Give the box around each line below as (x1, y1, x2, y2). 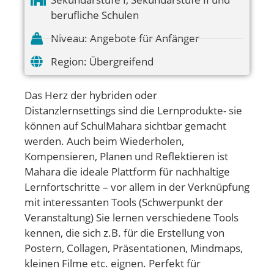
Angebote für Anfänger (90, 31, 199, 45)
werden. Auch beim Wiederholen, (24, 134, 184, 148)
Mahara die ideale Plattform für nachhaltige (24, 165, 230, 179)
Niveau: (51, 31, 90, 45)
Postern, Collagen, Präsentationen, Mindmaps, (24, 241, 243, 255)
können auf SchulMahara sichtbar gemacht (24, 119, 226, 133)
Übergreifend (89, 54, 154, 68)
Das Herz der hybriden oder (24, 88, 157, 102)
